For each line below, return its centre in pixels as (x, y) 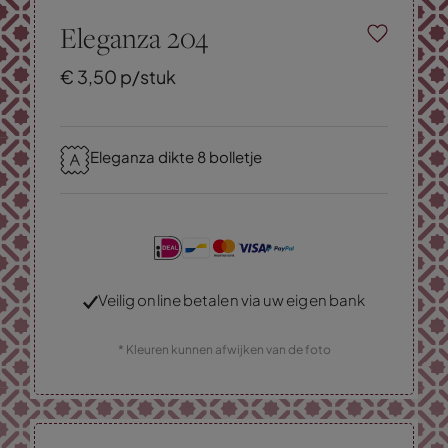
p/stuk (146, 76)
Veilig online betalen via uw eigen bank (231, 299)
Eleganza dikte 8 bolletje (176, 156)
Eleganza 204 (134, 37)
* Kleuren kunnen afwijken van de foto (224, 349)
